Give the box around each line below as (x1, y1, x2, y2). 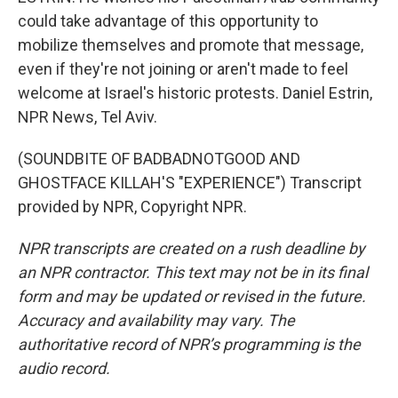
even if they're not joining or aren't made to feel (18, 59, 348, 78)
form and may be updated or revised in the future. (18, 286, 366, 306)
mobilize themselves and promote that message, (18, 35, 363, 54)
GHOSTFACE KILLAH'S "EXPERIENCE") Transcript (18, 172, 362, 192)
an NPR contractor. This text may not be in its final (18, 262, 368, 282)
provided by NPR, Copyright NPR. (18, 196, 247, 216)
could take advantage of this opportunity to (18, 11, 318, 30)
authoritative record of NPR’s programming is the (18, 334, 361, 354)
